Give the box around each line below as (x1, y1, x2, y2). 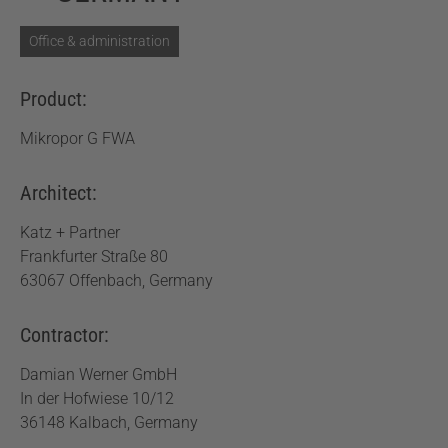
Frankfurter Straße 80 (20, 247, 168, 266)
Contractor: (20, 323, 109, 347)
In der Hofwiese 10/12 (20, 389, 174, 408)
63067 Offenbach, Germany (20, 271, 213, 290)
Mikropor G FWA (20, 129, 135, 148)
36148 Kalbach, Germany (20, 413, 198, 432)
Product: (20, 87, 87, 111)
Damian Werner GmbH (20, 365, 177, 384)
